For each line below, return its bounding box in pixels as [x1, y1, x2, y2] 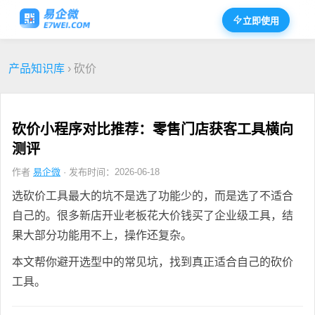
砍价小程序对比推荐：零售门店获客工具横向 [12, 121, 293, 137]
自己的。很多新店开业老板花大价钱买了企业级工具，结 [12, 209, 293, 221]
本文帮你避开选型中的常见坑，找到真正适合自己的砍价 [12, 255, 293, 268]
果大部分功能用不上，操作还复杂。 [12, 229, 192, 241]
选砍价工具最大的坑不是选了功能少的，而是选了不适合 [12, 189, 293, 202]
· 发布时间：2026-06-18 [60, 166, 160, 177]
